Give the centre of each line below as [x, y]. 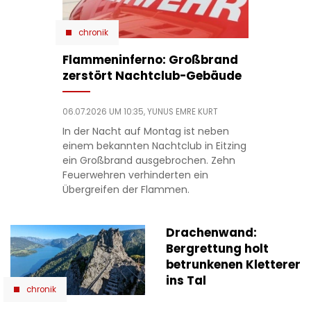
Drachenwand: [211, 232]
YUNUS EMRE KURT [182, 111]
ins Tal [186, 280]
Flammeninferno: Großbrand [150, 59]
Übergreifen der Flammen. [126, 189]
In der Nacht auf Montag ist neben [145, 131]
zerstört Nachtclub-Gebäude [152, 75]
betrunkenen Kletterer [233, 264]
